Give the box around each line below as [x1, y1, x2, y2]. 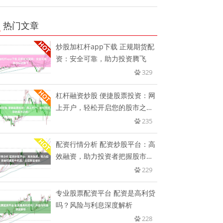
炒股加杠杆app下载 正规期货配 [56, 42, 155, 52]
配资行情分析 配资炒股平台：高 [56, 139, 156, 149]
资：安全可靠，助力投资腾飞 [56, 54, 147, 64]
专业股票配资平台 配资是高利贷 [56, 188, 156, 198]
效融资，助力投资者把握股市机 [56, 151, 154, 161]
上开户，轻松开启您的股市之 [56, 103, 147, 112]
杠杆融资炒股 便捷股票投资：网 [56, 91, 156, 101]
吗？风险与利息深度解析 [56, 200, 133, 210]
